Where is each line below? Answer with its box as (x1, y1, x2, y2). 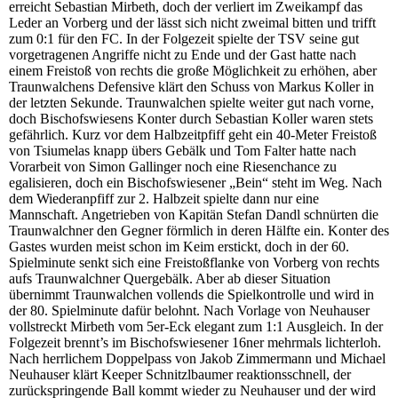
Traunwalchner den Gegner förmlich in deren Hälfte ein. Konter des (9, 223, 389, 239)
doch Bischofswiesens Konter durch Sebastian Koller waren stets (9, 111, 373, 127)
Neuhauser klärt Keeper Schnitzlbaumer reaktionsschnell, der (9, 367, 351, 383)
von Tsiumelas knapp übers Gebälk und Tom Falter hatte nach (9, 143, 356, 159)
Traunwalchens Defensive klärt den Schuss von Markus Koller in (9, 79, 374, 95)
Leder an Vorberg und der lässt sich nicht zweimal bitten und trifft (9, 15, 376, 31)
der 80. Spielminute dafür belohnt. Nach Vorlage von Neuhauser (9, 303, 370, 319)
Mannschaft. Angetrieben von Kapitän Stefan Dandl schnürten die (9, 207, 378, 223)
